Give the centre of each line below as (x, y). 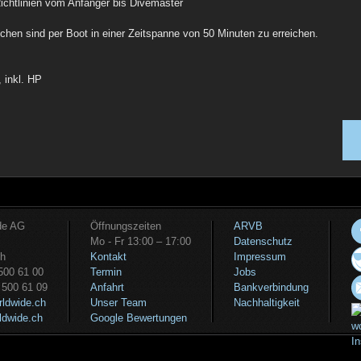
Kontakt (108, 257)
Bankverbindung (271, 287)
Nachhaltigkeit (267, 303)
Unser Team (118, 303)
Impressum (260, 257)
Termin (106, 272)
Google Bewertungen (139, 318)
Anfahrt (107, 287)
